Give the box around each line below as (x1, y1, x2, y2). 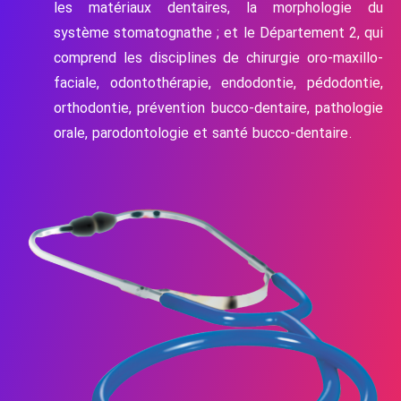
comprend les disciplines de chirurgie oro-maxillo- (54, 47, 383, 70)
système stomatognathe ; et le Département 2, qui (54, 21, 383, 45)
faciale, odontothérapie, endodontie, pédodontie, (54, 72, 383, 95)
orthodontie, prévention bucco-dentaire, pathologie (54, 97, 383, 120)
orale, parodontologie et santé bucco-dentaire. (54, 122, 353, 145)
